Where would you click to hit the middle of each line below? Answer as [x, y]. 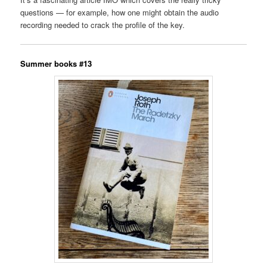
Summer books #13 [56, 63]
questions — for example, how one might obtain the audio [120, 13]
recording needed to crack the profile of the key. [103, 25]
